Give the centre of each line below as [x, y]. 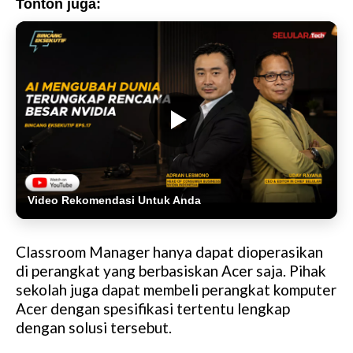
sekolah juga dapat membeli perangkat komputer [176, 289]
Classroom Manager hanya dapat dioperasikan [169, 251]
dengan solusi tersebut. [94, 327]
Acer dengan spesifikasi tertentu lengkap [153, 308]
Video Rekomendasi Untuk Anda [114, 200]
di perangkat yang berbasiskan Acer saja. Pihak [171, 270]
